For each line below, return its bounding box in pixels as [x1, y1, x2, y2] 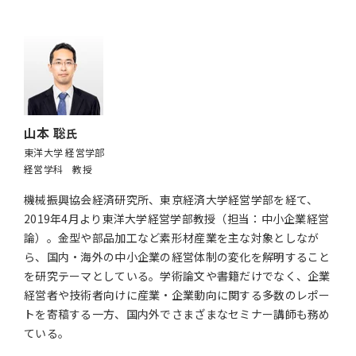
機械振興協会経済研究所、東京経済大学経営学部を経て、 [24, 191, 319, 207]
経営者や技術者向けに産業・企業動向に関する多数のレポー [24, 286, 331, 303]
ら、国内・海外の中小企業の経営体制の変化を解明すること [24, 248, 331, 265]
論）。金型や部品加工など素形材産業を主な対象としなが [24, 229, 319, 246]
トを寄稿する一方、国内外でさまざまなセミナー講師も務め [24, 305, 331, 322]
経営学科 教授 [24, 161, 92, 176]
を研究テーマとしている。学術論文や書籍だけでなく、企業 [24, 267, 331, 284]
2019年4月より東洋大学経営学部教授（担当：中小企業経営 [24, 210, 330, 226]
